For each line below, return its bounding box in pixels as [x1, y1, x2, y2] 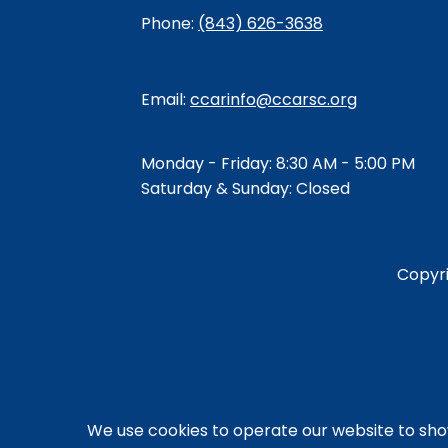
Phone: [140, 12, 198, 36]
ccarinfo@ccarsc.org [189, 88, 357, 112]
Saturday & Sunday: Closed [140, 176, 350, 200]
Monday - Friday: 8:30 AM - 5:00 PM [140, 151, 415, 175]
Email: [140, 88, 190, 112]
